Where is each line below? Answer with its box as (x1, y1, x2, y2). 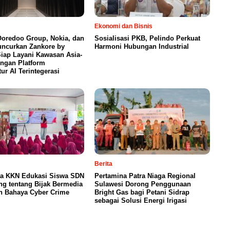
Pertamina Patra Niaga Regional (94, 172, 196, 180)
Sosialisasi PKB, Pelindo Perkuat (94, 34, 200, 43)
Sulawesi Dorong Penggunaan (94, 180, 191, 188)
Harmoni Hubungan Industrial (94, 43, 189, 51)
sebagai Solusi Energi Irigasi (94, 197, 187, 205)
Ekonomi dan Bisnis (94, 23, 152, 30)
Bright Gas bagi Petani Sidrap (94, 188, 189, 197)
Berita (94, 160, 112, 168)
